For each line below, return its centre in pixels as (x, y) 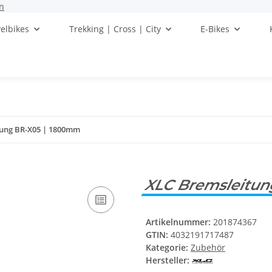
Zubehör (208, 248)
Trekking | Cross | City (115, 29)
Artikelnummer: (179, 222)
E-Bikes (215, 29)
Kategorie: (168, 248)
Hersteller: (168, 260)
